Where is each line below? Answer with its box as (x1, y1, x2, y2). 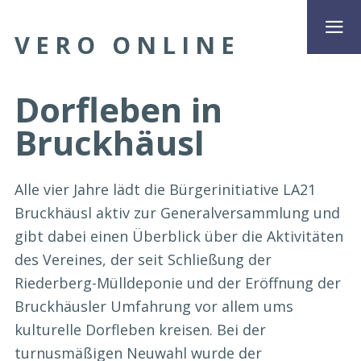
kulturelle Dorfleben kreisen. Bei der (15, 320, 266, 340)
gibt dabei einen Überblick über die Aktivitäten (15, 226, 343, 247)
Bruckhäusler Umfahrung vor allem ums (15, 297, 293, 317)
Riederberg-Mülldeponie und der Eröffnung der (15, 273, 341, 293)
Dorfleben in (15, 85, 222, 132)
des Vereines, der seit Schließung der (15, 250, 272, 270)
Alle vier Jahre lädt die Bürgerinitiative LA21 (15, 180, 316, 200)
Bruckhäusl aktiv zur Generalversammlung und (15, 203, 340, 223)
